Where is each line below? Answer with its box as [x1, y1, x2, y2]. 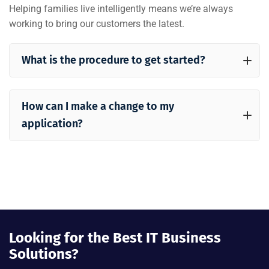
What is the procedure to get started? [22, 53, 205, 67]
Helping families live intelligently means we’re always [9, 3, 233, 14]
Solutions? [9, 246, 79, 262]
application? [22, 117, 83, 130]
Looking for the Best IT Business [9, 229, 221, 246]
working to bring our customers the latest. [9, 18, 184, 29]
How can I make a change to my [22, 100, 174, 113]
